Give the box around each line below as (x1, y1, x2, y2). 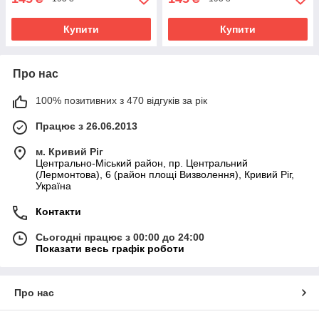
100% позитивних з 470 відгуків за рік (36, 94, 207, 106)
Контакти (36, 205, 81, 217)
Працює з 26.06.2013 (36, 120, 137, 132)
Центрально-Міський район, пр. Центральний (36, 157, 248, 169)
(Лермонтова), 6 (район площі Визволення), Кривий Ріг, (36, 168, 294, 180)
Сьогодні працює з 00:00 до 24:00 (36, 231, 204, 243)
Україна (36, 179, 71, 192)
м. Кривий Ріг (36, 145, 103, 157)
